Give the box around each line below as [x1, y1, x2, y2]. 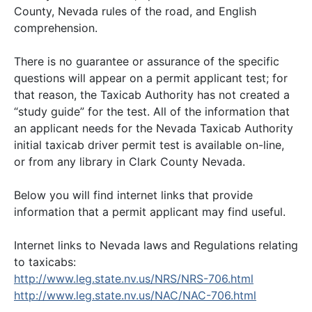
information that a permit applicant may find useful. [14, 205, 286, 219]
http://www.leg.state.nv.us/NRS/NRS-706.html [14, 272, 253, 286]
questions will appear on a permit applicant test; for [14, 71, 288, 85]
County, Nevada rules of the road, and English [14, 4, 256, 18]
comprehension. [14, 21, 97, 35]
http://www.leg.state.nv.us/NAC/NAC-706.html [14, 288, 256, 302]
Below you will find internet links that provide [14, 188, 253, 202]
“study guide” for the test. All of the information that [14, 104, 290, 118]
